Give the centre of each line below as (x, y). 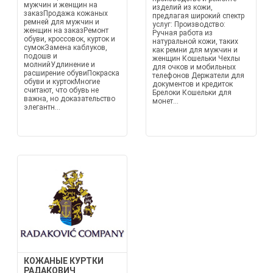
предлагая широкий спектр (198, 16)
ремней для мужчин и (61, 22)
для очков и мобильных (194, 67)
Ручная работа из (183, 33)
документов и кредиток (193, 84)
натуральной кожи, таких (195, 41)
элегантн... (42, 107)
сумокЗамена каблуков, (65, 48)
